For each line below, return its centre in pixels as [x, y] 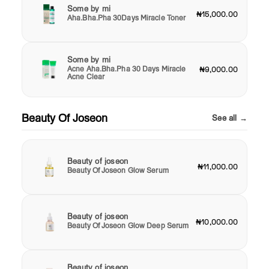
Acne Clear [86, 77]
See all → [230, 117]
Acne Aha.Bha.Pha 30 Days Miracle [127, 69]
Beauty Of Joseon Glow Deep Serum [128, 225]
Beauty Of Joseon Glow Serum [118, 170]
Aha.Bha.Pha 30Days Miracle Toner [127, 17]
